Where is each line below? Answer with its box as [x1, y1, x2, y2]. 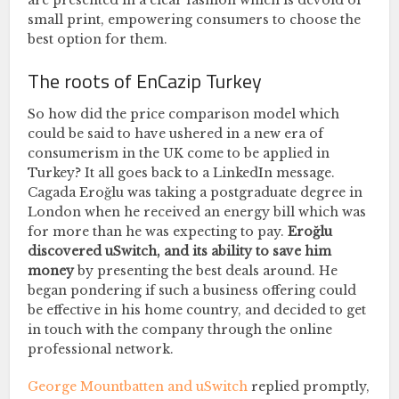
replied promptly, [251, 378, 370, 395]
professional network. [28, 340, 175, 357]
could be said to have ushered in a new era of [28, 125, 324, 142]
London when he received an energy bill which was [28, 203, 367, 220]
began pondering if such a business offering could [28, 281, 357, 298]
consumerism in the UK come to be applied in [28, 144, 330, 161]
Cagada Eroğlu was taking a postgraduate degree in [28, 183, 363, 200]
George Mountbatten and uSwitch [28, 378, 252, 395]
